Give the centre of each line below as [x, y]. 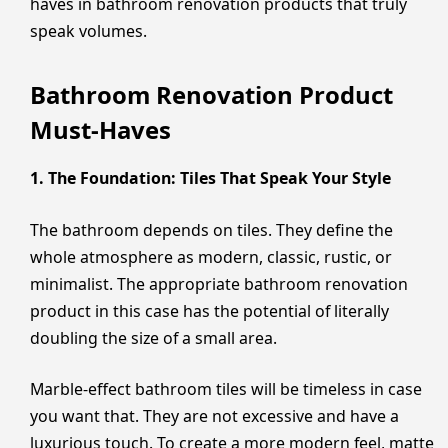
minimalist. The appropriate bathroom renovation [219, 283]
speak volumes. [88, 30]
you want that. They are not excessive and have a [214, 416]
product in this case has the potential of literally [209, 310]
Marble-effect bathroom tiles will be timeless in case [226, 389]
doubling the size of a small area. [153, 337]
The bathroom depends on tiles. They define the [211, 229]
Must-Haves [100, 130]
